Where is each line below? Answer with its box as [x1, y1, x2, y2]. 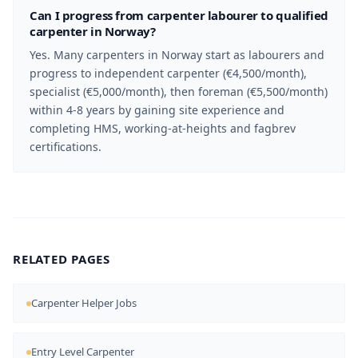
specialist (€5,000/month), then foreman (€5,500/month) [30, 84, 328, 99]
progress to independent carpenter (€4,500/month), [30, 66, 307, 81]
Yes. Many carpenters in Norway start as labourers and [30, 47, 324, 62]
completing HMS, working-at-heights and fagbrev [30, 121, 296, 136]
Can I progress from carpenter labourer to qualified [30, 7, 328, 23]
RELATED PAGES [13, 251, 110, 267]
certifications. [30, 139, 101, 154]
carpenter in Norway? [30, 23, 156, 39]
